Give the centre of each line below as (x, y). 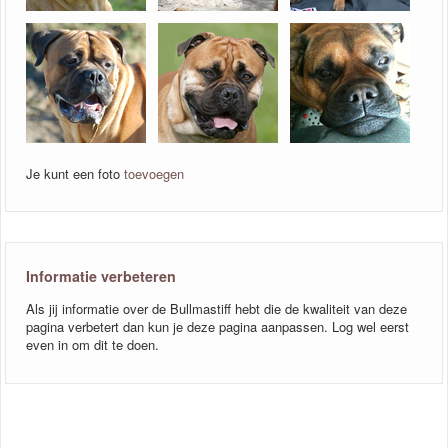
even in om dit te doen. (92, 345)
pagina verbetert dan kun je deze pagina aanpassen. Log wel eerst (217, 327)
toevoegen (154, 173)
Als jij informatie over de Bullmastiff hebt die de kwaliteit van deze (216, 309)
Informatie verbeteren (101, 276)
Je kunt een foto (75, 173)
